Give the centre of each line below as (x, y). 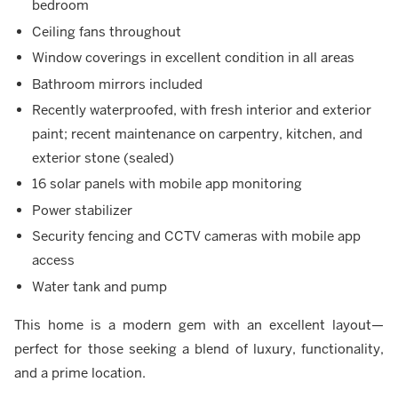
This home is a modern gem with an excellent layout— (199, 324)
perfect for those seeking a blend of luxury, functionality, (199, 348)
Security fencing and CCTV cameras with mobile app (196, 236)
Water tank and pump (99, 286)
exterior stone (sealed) (103, 157)
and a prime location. (80, 372)
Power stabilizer (82, 210)
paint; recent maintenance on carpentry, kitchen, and (197, 133)
